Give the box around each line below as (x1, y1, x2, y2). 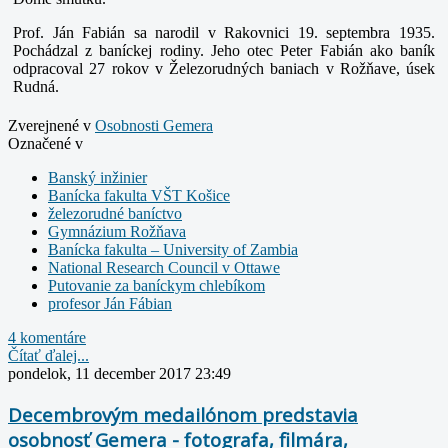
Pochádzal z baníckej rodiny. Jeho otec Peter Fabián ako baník (13, 42, 435, 60)
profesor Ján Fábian (48, 295, 172, 313)
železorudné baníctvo (48, 205, 182, 223)
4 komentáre (8, 329, 86, 347)
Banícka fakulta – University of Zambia (48, 241, 298, 259)
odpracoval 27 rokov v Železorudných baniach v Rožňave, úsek (13, 60, 435, 78)
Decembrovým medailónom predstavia (8, 401, 358, 427)
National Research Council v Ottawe (48, 259, 280, 277)
